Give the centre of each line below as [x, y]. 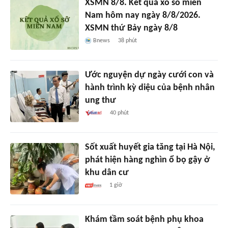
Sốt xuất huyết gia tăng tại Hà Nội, [150, 147]
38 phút [127, 41]
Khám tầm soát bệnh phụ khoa [144, 219]
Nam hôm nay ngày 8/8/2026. [142, 16]
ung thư [100, 101]
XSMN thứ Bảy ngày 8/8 [131, 28]
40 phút [120, 113]
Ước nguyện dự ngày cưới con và [149, 75]
